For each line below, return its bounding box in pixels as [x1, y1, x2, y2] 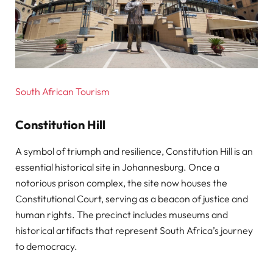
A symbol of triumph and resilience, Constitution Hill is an [15, 145, 253, 158]
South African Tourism [15, 85, 112, 97]
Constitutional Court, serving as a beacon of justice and [15, 193, 248, 205]
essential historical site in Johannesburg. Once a [15, 161, 219, 174]
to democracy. [15, 240, 77, 253]
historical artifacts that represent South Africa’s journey [15, 224, 253, 237]
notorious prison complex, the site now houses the [15, 177, 227, 190]
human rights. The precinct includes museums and [15, 208, 228, 221]
